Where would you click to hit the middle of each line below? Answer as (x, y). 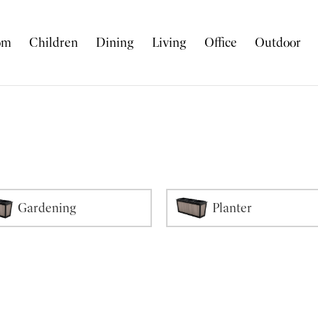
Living (170, 43)
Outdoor (278, 43)
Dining (115, 43)
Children (54, 43)
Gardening (48, 208)
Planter (232, 208)
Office (221, 43)
